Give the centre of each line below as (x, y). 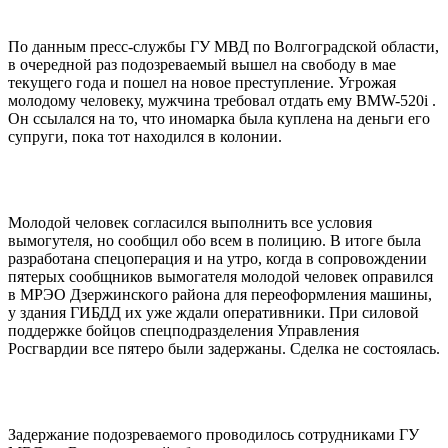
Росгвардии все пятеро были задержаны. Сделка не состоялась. (224, 348)
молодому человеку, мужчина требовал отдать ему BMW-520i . (222, 100)
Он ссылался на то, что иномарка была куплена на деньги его (219, 118)
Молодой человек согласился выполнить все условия (190, 222)
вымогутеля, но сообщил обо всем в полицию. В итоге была (214, 240)
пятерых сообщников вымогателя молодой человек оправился (220, 276)
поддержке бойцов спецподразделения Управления (183, 330)
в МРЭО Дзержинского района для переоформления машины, (220, 294)
